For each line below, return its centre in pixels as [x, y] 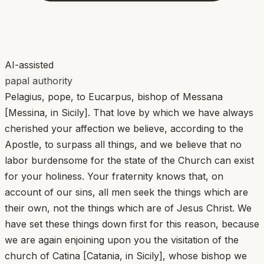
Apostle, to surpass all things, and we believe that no [123, 144]
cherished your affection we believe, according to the [124, 128]
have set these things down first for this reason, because [132, 224]
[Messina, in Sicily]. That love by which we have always [129, 112]
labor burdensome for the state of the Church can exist [129, 160]
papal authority [39, 80]
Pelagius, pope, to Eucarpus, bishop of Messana [114, 96]
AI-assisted [29, 65]
